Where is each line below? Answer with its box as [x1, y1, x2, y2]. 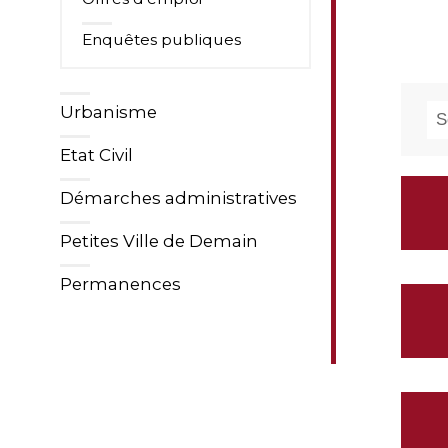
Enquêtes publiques [82, 30, 241, 49]
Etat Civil [60, 145, 133, 165]
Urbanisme [60, 102, 157, 122]
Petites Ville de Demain [60, 231, 258, 251]
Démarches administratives [60, 188, 297, 208]
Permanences [60, 274, 181, 294]
